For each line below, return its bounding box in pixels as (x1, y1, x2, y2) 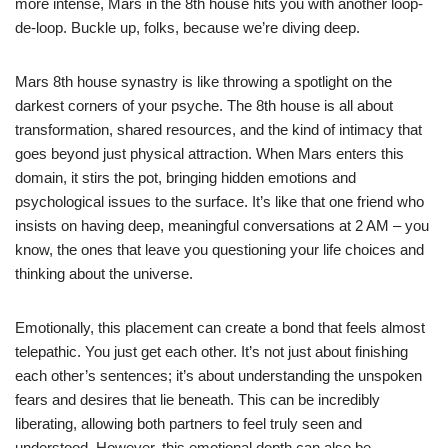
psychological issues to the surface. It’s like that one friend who (15, 192, 424, 210)
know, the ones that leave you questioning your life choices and (15, 240, 424, 258)
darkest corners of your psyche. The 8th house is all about (15, 96, 393, 114)
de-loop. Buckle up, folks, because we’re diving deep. (15, 18, 360, 36)
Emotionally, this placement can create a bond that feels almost (15, 318, 425, 336)
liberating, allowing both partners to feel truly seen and (15, 414, 362, 432)
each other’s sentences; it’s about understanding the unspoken (15, 366, 422, 384)
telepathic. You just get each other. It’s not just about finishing (15, 342, 408, 360)
